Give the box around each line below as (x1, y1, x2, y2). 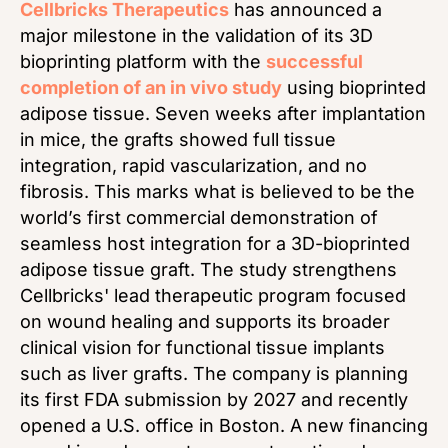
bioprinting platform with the (20, 51, 266, 73)
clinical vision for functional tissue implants (20, 337, 385, 359)
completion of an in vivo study (20, 77, 282, 99)
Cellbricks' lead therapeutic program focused (20, 285, 406, 307)
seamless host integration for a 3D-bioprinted (20, 233, 410, 255)
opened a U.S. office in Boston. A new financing (20, 415, 428, 437)
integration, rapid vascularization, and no (20, 155, 367, 177)
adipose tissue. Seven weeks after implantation (20, 103, 426, 125)
